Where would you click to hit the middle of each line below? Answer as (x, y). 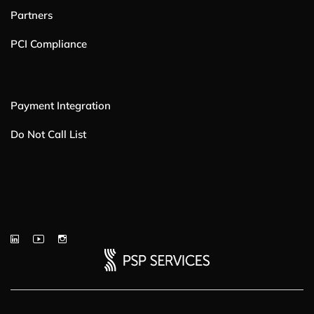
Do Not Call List (48, 134)
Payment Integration (61, 105)
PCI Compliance (49, 43)
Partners (32, 15)
